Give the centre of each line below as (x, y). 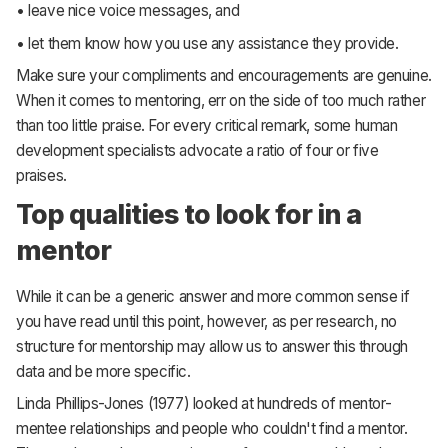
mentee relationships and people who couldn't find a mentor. (212, 429)
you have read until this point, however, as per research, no (207, 321)
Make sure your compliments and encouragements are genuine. (224, 76)
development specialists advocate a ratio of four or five (197, 151)
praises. (41, 176)
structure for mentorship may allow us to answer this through (212, 346)
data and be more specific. (103, 371)
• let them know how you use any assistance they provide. (207, 43)
